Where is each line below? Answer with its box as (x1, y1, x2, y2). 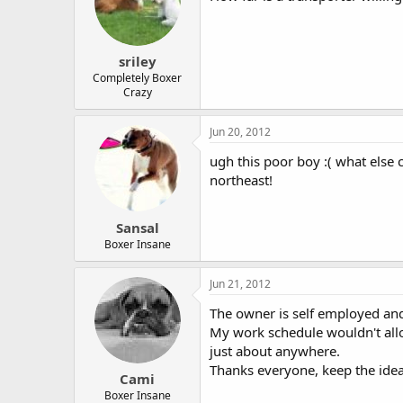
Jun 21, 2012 (210, 275, 271, 291)
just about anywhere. (210, 341, 340, 360)
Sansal (115, 218, 159, 237)
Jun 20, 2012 (210, 124, 271, 139)
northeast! (210, 171, 273, 189)
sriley (118, 52, 157, 70)
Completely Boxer (93, 70, 182, 85)
